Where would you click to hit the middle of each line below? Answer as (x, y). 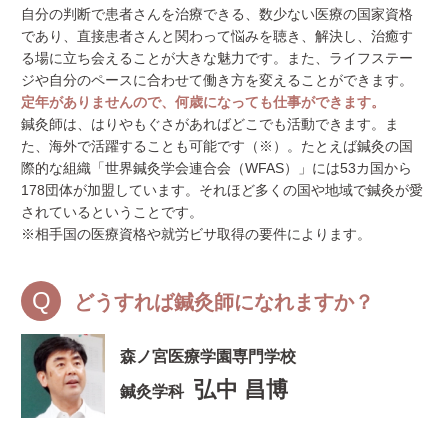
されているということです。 (112, 211)
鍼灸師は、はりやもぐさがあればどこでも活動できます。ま (210, 123)
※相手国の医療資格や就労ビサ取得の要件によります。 (196, 233)
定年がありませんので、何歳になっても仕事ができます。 (203, 101)
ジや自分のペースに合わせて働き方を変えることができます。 (217, 79)
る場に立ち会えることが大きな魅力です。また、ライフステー (217, 57)
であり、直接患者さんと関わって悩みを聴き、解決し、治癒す (217, 35)
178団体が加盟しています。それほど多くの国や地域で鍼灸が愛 (222, 189)
